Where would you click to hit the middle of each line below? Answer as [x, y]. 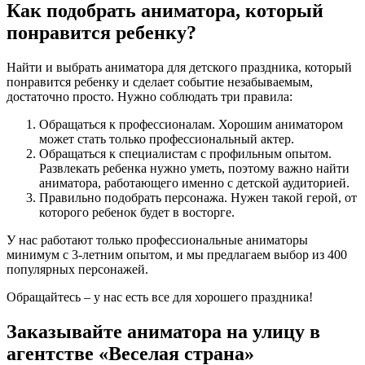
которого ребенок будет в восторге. [137, 213]
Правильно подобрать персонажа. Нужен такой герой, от [198, 198]
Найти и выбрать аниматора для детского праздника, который [179, 68]
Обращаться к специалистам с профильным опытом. [185, 154]
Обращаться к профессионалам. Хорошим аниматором [191, 125]
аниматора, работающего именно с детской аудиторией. [194, 183]
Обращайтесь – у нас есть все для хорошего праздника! [160, 297]
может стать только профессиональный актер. [167, 139]
